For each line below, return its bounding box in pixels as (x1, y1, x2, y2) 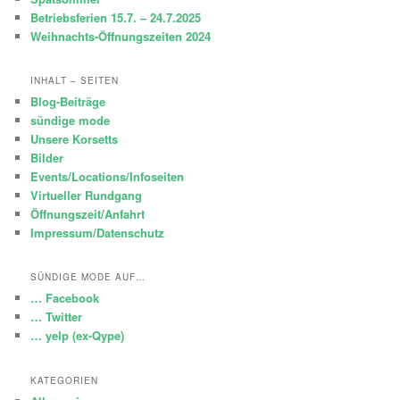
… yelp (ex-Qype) (30, 327, 125, 345)
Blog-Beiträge (30, 93, 106, 111)
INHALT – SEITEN (30, 74, 120, 87)
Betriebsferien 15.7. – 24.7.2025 (30, 8, 202, 26)
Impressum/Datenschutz (30, 224, 165, 242)
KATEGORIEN (30, 373, 99, 387)
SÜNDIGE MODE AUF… (30, 271, 146, 284)
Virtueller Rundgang (30, 187, 143, 204)
